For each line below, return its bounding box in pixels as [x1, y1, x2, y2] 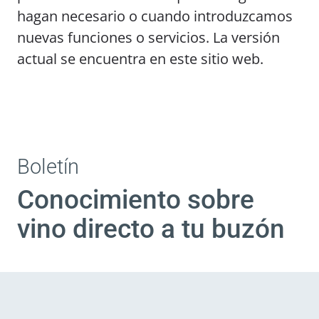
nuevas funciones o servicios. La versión [17, 28, 280, 47]
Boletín [17, 155, 79, 179]
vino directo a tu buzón [17, 214, 285, 244]
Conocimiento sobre [17, 184, 254, 215]
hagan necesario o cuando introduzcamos [17, 6, 293, 26]
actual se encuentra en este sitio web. [17, 49, 263, 68]
